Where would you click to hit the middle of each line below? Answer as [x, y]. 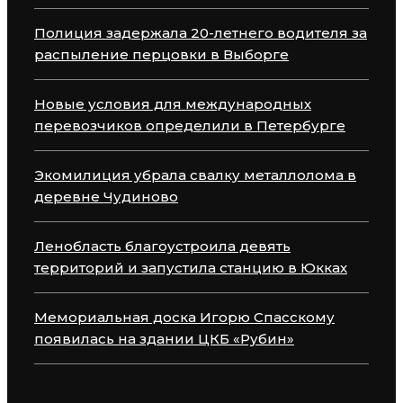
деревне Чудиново [106, 196]
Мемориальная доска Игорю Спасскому [184, 317]
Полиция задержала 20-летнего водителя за [201, 32]
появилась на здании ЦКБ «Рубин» [164, 338]
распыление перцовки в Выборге [161, 54]
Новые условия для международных [173, 103]
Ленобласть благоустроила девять [162, 246]
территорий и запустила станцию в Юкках [191, 267]
